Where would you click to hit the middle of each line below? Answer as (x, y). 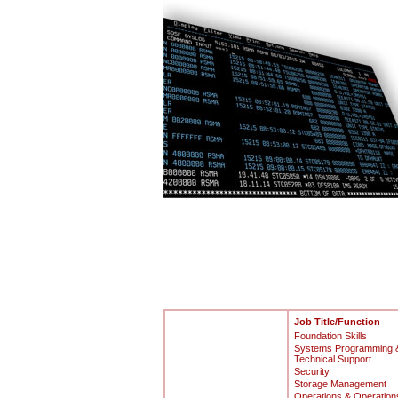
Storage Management (340, 384)
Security (311, 371)
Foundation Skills (330, 336)
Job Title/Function (337, 322)
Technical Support (332, 359)
